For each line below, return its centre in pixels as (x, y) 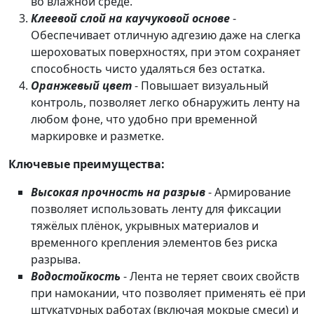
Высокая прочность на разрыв (118, 192)
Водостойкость (76, 277)
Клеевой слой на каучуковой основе (130, 19)
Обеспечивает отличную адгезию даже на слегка (166, 35)
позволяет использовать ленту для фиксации (156, 209)
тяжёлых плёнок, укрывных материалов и (145, 226)
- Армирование (248, 192)
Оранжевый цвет (81, 86)
